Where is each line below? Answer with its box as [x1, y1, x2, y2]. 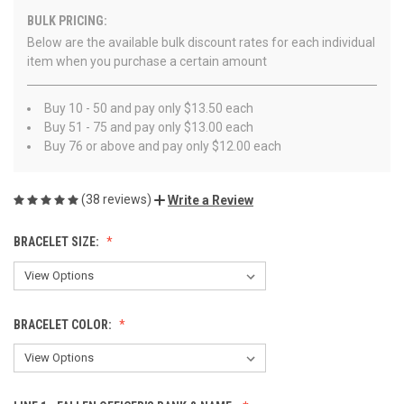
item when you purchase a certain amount [27, 53, 267, 69]
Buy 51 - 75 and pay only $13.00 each [44, 119, 253, 134]
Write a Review [168, 192, 253, 207]
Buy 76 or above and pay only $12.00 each [44, 138, 281, 153]
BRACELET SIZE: [14, 234, 102, 249]
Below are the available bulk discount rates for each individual [27, 34, 375, 50]
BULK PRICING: [27, 13, 107, 28]
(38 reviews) [81, 191, 154, 207]
